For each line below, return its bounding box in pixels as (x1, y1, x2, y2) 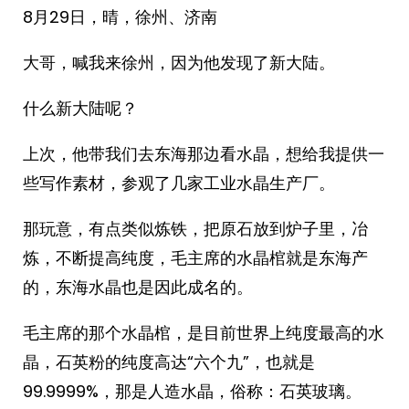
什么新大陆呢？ (23, 97, 138, 120)
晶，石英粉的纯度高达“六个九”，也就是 (23, 351, 315, 373)
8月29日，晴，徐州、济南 (23, 5, 217, 28)
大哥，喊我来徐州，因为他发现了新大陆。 (23, 51, 335, 74)
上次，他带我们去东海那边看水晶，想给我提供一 (23, 142, 384, 165)
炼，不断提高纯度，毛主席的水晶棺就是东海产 (23, 246, 368, 269)
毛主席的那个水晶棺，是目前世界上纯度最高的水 (23, 321, 384, 344)
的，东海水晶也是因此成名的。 (23, 276, 253, 299)
